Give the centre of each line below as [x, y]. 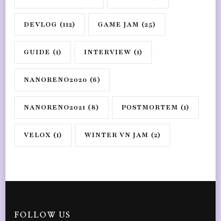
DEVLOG [40, 25]
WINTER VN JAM [116, 135]
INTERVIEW [108, 52]
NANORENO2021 [55, 108]
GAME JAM [118, 25]
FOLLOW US [42, 216]
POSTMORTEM [150, 108]
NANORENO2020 [55, 80]
